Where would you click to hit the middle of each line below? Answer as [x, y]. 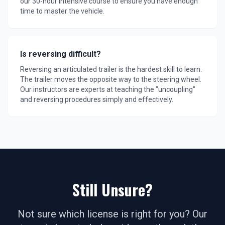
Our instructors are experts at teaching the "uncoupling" [108, 89]
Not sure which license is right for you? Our [113, 214]
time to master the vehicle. [62, 11]
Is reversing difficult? [61, 54]
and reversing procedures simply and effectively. [97, 99]
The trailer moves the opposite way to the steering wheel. [111, 79]
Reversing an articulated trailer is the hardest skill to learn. [111, 69]
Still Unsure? [113, 190]
